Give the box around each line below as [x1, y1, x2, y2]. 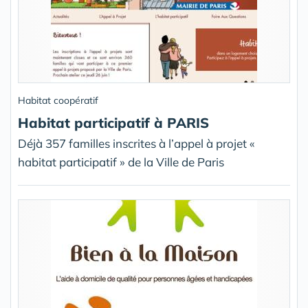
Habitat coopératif [18, 94, 98, 107]
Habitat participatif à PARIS [18, 114, 209, 131]
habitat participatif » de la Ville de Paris [18, 155, 224, 169]
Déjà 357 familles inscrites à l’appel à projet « [18, 136, 255, 151]
